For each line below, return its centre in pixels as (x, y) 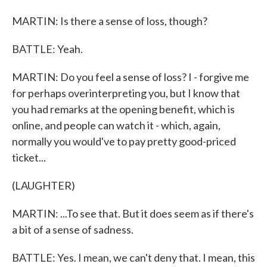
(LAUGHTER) (44, 185)
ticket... (29, 157)
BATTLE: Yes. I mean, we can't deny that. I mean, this (133, 257)
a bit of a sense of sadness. (73, 229)
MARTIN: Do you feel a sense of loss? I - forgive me (131, 77)
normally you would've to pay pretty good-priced (124, 141)
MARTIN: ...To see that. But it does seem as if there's (133, 213)
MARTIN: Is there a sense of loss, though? (110, 21)
